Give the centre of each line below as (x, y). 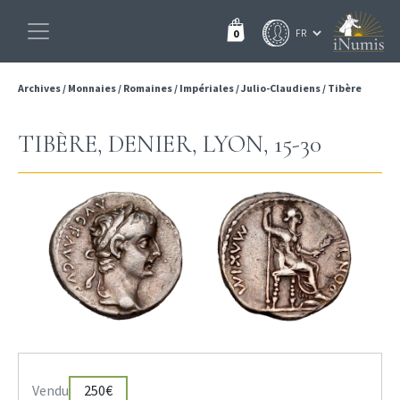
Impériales (207, 88)
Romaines (148, 88)
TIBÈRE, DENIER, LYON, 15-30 (170, 144)
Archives (40, 88)
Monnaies (92, 88)
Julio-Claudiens (281, 88)
